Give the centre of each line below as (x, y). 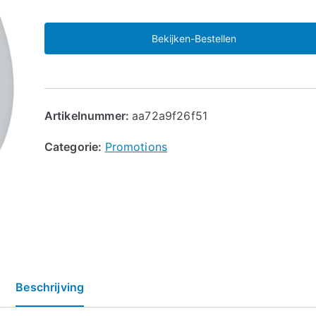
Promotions (136, 146)
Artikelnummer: (88, 115)
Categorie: (74, 146)
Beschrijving (50, 287)
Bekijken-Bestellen (194, 38)
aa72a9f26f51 (170, 115)
